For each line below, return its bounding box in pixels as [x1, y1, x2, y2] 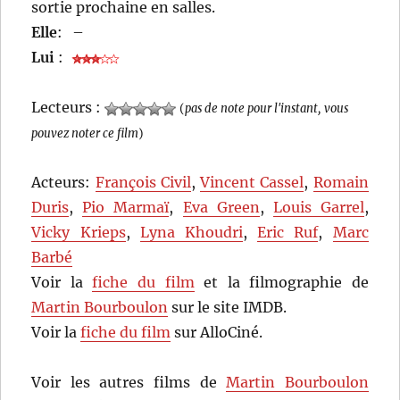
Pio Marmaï [82, 198, 170, 217]
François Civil [95, 173, 191, 192]
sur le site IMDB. [168, 298, 287, 317]
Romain [312, 173, 369, 192]
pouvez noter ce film [31, 126, 139, 141]
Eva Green [182, 198, 260, 217]
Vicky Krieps [31, 223, 126, 242]
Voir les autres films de [31, 373, 227, 392]
